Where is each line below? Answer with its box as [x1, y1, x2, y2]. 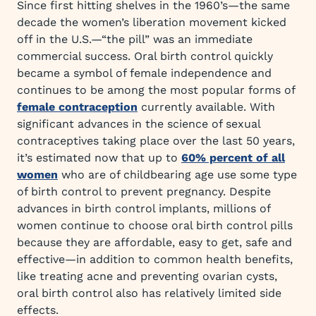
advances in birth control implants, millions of [17, 202, 270, 215]
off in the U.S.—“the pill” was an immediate [17, 32, 253, 46]
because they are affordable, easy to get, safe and [17, 236, 292, 249]
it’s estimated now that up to [17, 151, 181, 164]
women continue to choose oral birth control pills [17, 219, 293, 232]
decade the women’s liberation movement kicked [17, 16, 286, 29]
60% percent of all [181, 151, 285, 164]
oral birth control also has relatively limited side [17, 286, 281, 300]
